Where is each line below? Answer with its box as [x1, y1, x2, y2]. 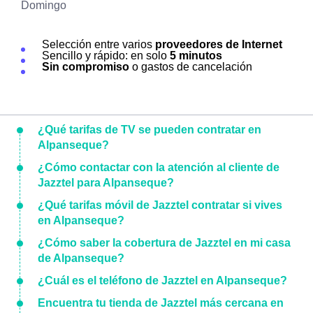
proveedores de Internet [155, 38, 282, 50]
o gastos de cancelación [129, 61, 252, 73]
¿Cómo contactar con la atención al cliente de [38, 161, 279, 173]
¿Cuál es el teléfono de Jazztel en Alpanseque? [38, 275, 287, 286]
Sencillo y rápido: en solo [42, 50, 170, 61]
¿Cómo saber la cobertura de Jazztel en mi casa [38, 237, 291, 249]
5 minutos [170, 50, 222, 61]
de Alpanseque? [38, 252, 124, 264]
